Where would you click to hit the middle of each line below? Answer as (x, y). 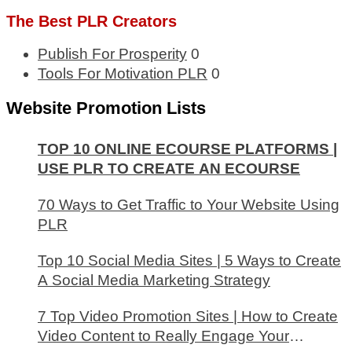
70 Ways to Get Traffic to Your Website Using (189, 205)
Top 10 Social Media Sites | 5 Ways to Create (189, 261)
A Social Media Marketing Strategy (154, 280)
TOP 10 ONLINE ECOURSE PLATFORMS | (187, 149)
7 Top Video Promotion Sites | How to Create (188, 317)
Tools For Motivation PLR (123, 74)
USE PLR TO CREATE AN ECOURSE (169, 169)
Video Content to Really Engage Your (163, 336)
